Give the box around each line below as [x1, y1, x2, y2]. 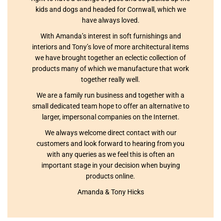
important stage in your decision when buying [41, 161, 180, 170]
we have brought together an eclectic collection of [35, 54, 186, 62]
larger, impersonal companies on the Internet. [41, 113, 180, 121]
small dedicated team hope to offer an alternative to [32, 102, 189, 110]
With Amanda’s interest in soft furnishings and [40, 32, 181, 40]
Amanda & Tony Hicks [77, 188, 144, 196]
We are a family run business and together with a [37, 91, 184, 100]
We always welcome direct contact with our [44, 129, 177, 137]
